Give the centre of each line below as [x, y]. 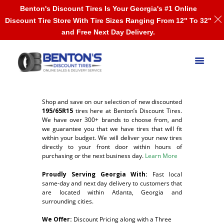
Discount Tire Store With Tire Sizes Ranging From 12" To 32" [108, 20]
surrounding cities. [68, 201]
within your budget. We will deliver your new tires [112, 138]
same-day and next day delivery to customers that [112, 183]
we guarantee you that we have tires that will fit [112, 129]
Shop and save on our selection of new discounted [112, 102]
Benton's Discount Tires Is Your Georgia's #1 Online [108, 9]
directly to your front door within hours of [112, 147]
